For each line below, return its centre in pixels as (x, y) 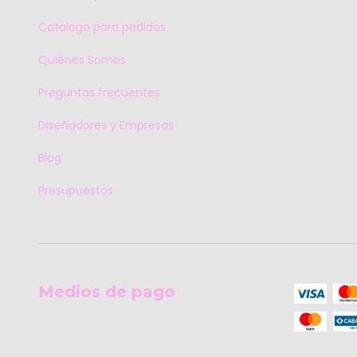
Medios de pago (107, 291)
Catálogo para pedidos (102, 27)
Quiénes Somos (82, 59)
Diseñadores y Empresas (106, 125)
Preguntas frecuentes (99, 92)
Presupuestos (76, 190)
